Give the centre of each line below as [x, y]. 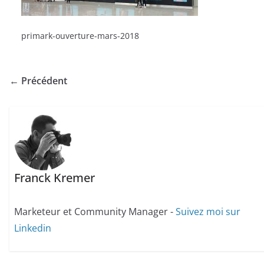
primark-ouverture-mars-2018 [80, 36]
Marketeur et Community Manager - [95, 212]
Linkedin [33, 228]
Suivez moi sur [208, 212]
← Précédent [38, 81]
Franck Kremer [55, 178]
